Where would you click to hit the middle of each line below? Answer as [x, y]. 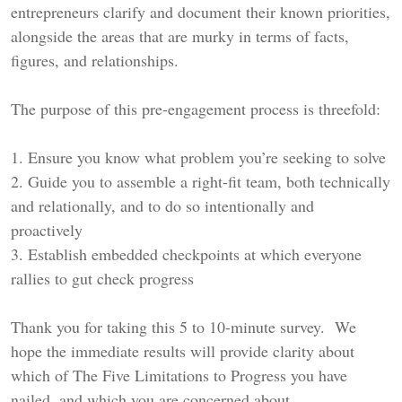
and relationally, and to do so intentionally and [162, 206]
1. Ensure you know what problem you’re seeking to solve [201, 157]
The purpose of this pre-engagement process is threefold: [198, 109]
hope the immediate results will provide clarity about [183, 351]
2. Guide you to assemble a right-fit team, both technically [201, 182]
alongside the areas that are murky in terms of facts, [180, 36]
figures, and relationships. [95, 61]
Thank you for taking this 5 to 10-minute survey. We [184, 327]
